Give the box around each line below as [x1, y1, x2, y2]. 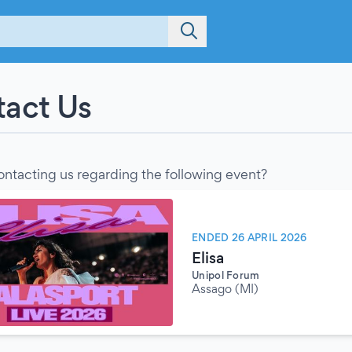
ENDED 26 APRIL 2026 [192, 231, 307, 244]
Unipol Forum [192, 269, 260, 281]
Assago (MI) [192, 281, 258, 296]
